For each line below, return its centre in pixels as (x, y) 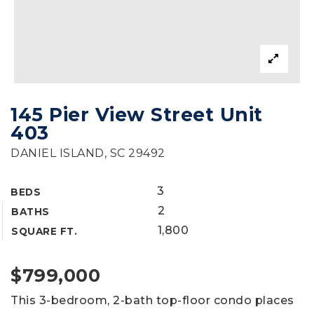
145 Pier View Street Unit (137, 115)
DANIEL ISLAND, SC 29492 (88, 153)
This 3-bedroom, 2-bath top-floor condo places (152, 300)
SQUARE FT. (44, 231)
